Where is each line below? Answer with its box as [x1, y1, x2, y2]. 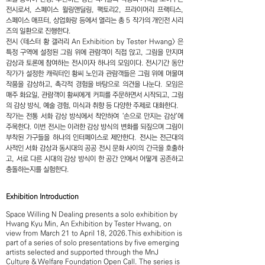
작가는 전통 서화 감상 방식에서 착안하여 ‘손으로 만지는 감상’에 [6, 112, 183, 120]
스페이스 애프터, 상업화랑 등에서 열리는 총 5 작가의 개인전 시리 [6, 17, 183, 24]
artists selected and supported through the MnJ [6, 248, 159, 256]
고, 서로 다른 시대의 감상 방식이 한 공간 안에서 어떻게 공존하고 [6, 155, 183, 163]
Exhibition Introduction [6, 193, 79, 201]
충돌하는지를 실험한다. [6, 166, 69, 173]
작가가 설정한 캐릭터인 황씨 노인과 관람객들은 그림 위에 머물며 [6, 70, 183, 77]
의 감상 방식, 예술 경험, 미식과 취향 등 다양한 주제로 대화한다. [6, 102, 179, 109]
